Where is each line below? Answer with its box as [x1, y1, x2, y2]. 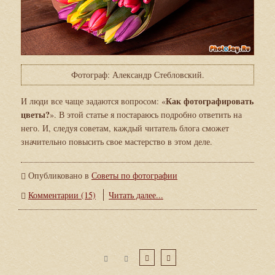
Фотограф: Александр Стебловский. [71, 68, 204, 80]
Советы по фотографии [91, 169, 177, 181]
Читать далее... [109, 188, 163, 201]
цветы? [21, 107, 50, 121]
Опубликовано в [26, 169, 91, 181]
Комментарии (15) [28, 188, 96, 201]
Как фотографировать [166, 94, 254, 107]
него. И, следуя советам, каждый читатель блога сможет [21, 122, 229, 134]
